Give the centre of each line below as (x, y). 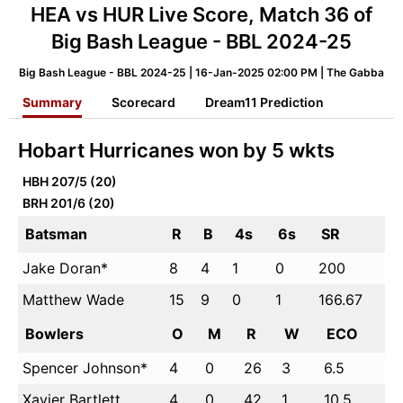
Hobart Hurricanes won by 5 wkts (176, 150)
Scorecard (143, 102)
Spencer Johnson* (85, 368)
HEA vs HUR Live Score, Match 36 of (201, 14)
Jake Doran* (65, 268)
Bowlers (54, 334)
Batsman (56, 234)
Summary (52, 102)
